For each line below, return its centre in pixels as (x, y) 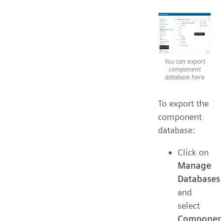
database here (184, 77)
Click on (193, 152)
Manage (194, 165)
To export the (183, 103)
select (189, 205)
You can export (184, 61)
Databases (199, 179)
